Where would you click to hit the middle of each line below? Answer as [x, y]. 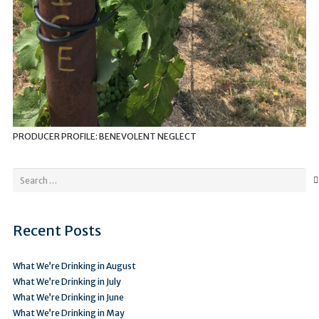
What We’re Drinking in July [67, 281]
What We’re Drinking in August [74, 266]
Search [26, 174]
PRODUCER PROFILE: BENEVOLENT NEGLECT [105, 137]
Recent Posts [57, 230]
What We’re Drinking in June [68, 297]
